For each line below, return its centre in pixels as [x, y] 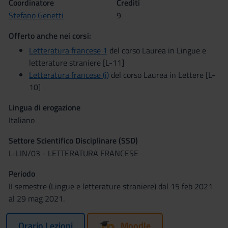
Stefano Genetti [36, 15]
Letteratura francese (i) [69, 75]
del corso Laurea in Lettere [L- [162, 75]
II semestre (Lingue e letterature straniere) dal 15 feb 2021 [111, 186]
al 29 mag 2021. [37, 198]
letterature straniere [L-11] [77, 63]
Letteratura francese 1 [68, 50]
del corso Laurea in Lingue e [157, 50]
